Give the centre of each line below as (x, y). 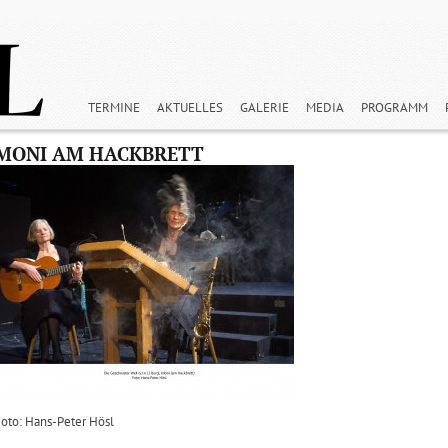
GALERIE (264, 108)
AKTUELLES (190, 108)
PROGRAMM (394, 108)
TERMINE (114, 108)
